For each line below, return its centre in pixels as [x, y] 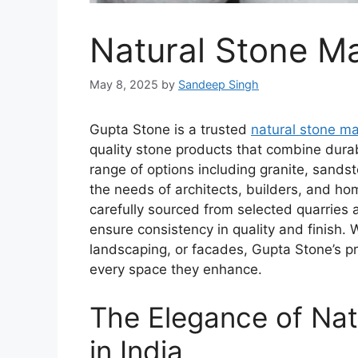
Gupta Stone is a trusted [170, 130]
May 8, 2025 [124, 85]
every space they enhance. [176, 270]
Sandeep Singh [219, 85]
